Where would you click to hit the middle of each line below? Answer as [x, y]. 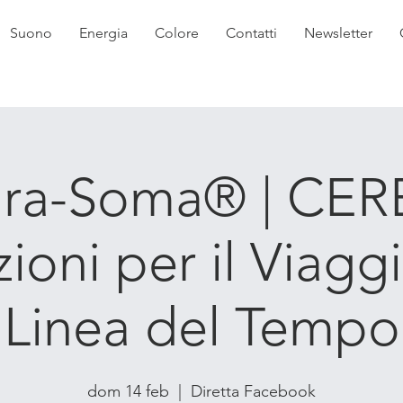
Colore [177, 33]
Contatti [251, 33]
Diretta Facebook [253, 391]
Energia [103, 33]
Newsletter [338, 33]
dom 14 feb [128, 391]
